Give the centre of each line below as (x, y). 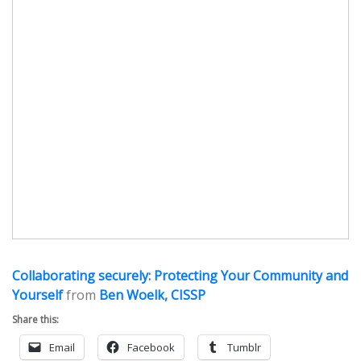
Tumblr (244, 348)
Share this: (35, 320)
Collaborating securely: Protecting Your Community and (180, 276)
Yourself (37, 295)
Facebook (151, 348)
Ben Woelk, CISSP (152, 295)
